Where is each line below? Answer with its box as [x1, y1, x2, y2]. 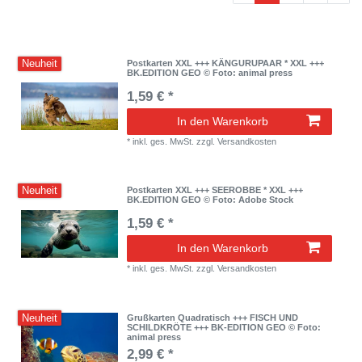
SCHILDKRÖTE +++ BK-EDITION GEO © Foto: [127, 322, 322, 332]
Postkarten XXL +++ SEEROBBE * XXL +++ [127, 185, 304, 196]
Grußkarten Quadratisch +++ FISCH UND [127, 312, 299, 322]
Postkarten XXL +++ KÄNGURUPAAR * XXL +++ [127, 57, 325, 68]
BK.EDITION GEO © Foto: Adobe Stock [127, 195, 294, 205]
